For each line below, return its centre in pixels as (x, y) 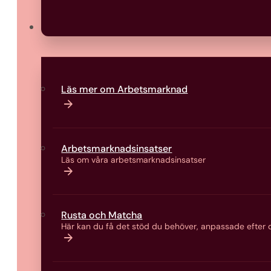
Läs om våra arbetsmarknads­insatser (134, 159)
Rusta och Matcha (102, 215)
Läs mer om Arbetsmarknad (125, 90)
